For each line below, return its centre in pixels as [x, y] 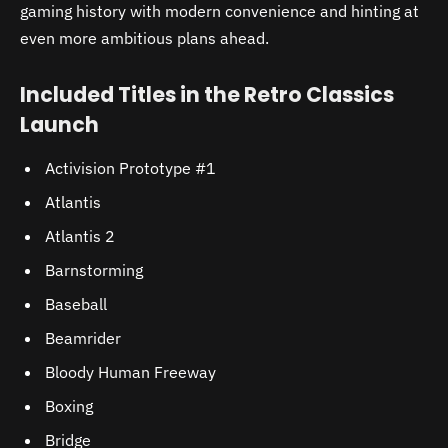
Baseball [76, 304]
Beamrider [83, 338]
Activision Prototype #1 [130, 168]
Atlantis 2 [80, 236]
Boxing [69, 406]
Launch [59, 125]
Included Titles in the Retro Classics [207, 95]
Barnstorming [94, 270]
